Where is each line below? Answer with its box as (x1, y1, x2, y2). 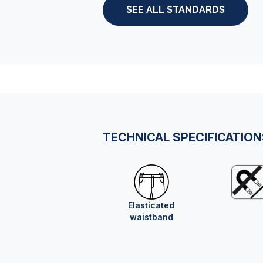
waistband (129, 212, 173, 222)
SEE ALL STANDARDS (126, 4, 225, 15)
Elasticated (128, 200, 175, 210)
